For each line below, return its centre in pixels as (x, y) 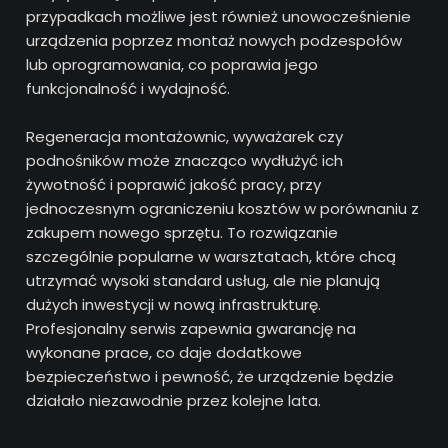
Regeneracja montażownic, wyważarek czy (185, 136)
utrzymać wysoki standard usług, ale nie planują (203, 280)
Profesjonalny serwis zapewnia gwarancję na (191, 328)
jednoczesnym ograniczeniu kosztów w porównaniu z (223, 208)
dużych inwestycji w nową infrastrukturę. (174, 304)
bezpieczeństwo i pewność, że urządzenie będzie (210, 376)
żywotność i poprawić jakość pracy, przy (174, 184)
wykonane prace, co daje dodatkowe (164, 352)
